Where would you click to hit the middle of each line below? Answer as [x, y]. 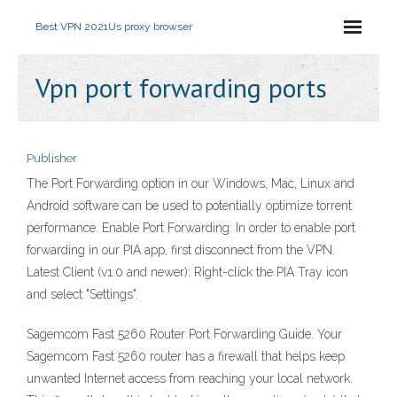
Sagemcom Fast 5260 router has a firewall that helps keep [186, 356]
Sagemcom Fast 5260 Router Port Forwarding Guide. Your [184, 334]
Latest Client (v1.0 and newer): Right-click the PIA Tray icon [187, 272]
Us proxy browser [150, 27]
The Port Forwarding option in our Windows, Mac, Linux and [191, 183]
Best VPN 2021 [72, 27]
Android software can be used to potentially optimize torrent [189, 206]
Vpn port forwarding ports [181, 87]
